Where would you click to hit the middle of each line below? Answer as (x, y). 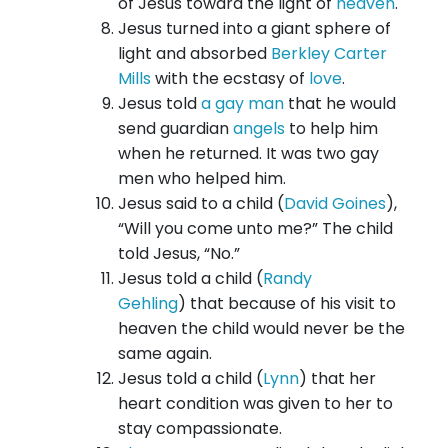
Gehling (148, 304)
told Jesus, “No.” (179, 254)
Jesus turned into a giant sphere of (254, 29)
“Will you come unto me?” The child (255, 229)
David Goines (335, 204)
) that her (337, 379)
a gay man (242, 104)
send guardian (175, 129)
